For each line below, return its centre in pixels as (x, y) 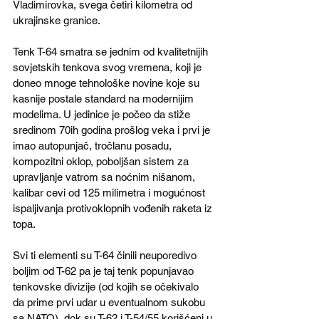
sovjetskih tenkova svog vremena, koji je (109, 68)
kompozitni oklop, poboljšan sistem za (102, 162)
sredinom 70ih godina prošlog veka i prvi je (113, 130)
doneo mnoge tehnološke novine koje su (108, 83)
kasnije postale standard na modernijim (105, 99)
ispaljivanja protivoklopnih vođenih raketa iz (114, 209)
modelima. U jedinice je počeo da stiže (103, 115)
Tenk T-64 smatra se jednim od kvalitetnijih (112, 52)
